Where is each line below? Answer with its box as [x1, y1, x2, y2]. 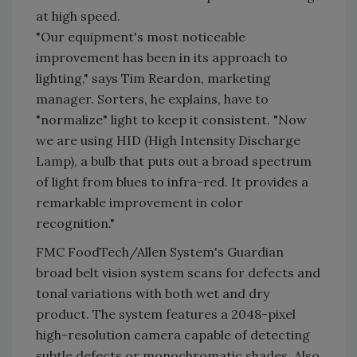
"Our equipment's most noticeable [36, 29, 245, 45]
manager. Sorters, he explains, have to [36, 91, 269, 107]
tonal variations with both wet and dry [36, 285, 269, 301]
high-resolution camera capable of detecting [36, 327, 310, 343]
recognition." [36, 215, 115, 231]
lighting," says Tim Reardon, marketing [36, 70, 271, 86]
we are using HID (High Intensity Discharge [36, 132, 300, 148]
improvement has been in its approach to [36, 49, 288, 65]
